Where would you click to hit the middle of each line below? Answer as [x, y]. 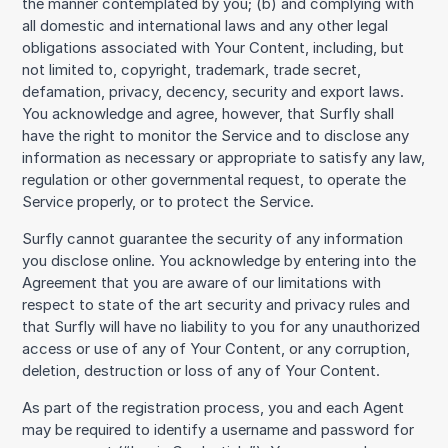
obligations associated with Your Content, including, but [213, 48]
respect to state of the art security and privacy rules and [216, 305]
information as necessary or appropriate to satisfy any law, [224, 158]
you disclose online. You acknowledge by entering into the [219, 261]
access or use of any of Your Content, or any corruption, [216, 349]
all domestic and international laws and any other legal [205, 26]
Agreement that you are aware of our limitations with [202, 283]
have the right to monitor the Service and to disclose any [216, 136]
